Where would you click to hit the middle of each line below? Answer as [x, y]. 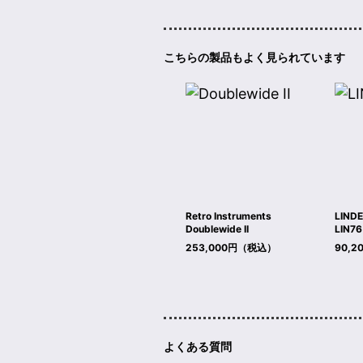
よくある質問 [197, 347]
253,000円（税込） [231, 248]
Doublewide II [217, 229]
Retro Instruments [228, 216]
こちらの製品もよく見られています [254, 58]
